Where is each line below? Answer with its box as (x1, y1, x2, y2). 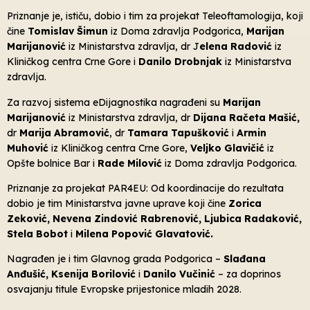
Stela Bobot (7, 228, 68, 241)
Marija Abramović (19, 126, 109, 139)
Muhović (7, 141, 48, 154)
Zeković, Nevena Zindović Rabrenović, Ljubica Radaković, (7, 212, 302, 226)
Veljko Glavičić (190, 141, 264, 154)
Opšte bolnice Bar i (7, 156, 98, 170)
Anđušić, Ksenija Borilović (7, 268, 136, 281)
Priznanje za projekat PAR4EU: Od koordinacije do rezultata (7, 182, 284, 195)
